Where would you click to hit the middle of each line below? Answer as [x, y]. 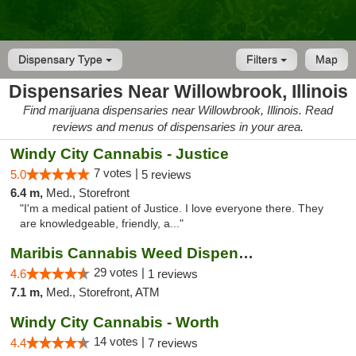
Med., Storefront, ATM [103, 292]
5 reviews [166, 174]
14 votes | [121, 341]
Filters [263, 60]
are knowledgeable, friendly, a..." [102, 224]
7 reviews [173, 343]
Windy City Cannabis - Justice [120, 154]
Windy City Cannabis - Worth [115, 322]
